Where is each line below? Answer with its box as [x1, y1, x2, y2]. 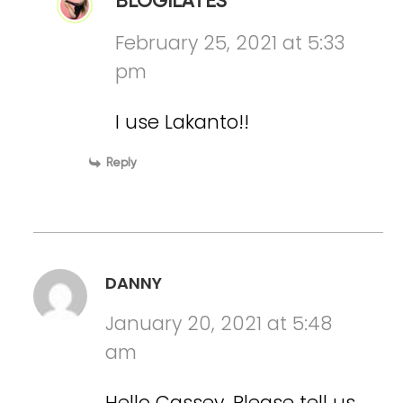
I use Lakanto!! [115, 109, 250, 136]
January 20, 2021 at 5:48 [105, 310, 333, 337]
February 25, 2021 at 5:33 [115, 30, 345, 57]
